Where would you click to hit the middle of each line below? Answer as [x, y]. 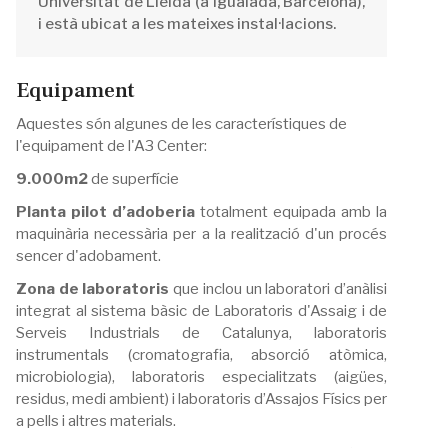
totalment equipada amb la [291, 211]
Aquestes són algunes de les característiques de [181, 123]
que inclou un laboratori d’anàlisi [278, 288]
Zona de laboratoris [93, 288]
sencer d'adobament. [90, 255]
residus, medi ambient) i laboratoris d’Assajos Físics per [202, 398]
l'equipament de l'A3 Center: [111, 145]
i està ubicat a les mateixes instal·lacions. [188, 23]
